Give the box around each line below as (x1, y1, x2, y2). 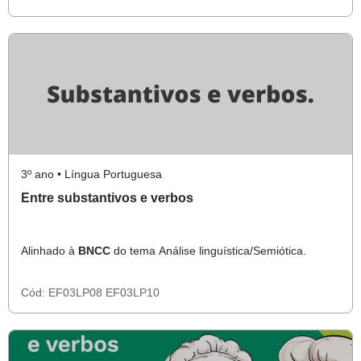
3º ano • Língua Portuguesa (21, 168, 162, 180)
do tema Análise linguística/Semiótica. (110, 244, 306, 257)
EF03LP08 (48, 286, 106, 299)
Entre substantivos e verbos (21, 191, 193, 205)
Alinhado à (21, 244, 78, 257)
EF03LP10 (106, 286, 160, 299)
